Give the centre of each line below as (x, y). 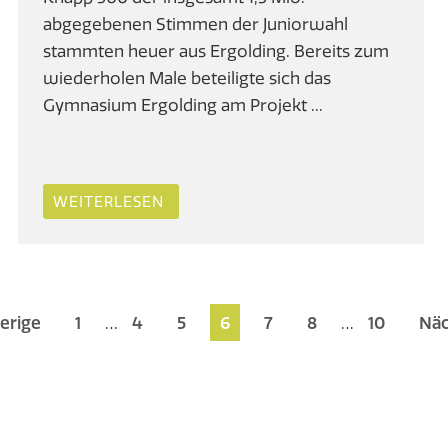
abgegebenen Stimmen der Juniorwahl (196, 23)
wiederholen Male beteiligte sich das (187, 77)
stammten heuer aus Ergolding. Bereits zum (216, 50)
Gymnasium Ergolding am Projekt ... (183, 104)
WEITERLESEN (109, 201)
